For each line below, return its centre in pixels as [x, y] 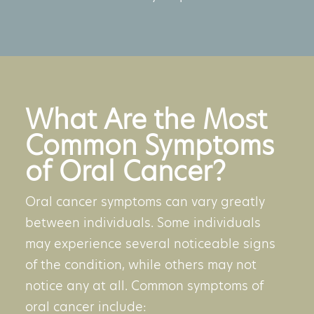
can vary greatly [213, 202]
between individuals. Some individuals [143, 223]
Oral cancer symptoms [94, 202]
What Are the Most [146, 120]
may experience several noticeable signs [150, 244]
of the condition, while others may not [141, 265]
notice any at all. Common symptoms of [144, 286]
